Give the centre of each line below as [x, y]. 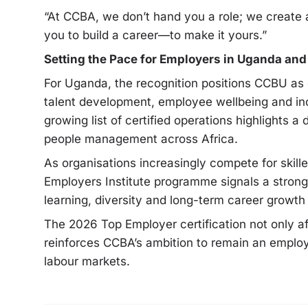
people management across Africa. [141, 139]
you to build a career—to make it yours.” [155, 35]
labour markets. [87, 261]
